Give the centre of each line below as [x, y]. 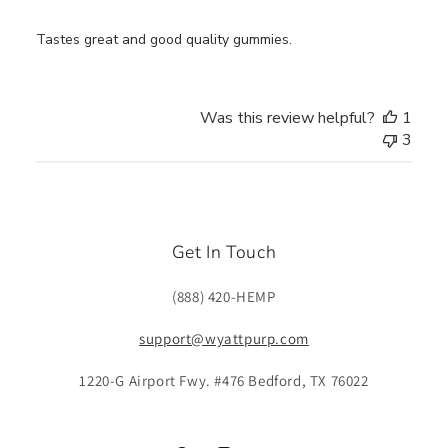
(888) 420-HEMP [224, 296]
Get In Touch [224, 252]
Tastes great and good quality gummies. [163, 39]
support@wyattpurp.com [224, 338]
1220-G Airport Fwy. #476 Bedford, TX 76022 [224, 380]
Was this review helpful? [288, 118]
